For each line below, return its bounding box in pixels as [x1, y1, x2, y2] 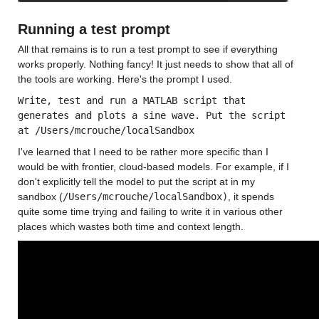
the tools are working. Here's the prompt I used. [17, 73, 235, 85]
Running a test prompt [17, 21, 170, 38]
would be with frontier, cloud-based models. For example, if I [17, 161, 292, 173]
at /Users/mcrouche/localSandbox [17, 125, 194, 137]
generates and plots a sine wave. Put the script [17, 110, 291, 122]
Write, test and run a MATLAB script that [17, 95, 251, 107]
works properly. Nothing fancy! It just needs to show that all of [17, 58, 296, 70]
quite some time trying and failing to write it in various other [17, 206, 286, 218]
